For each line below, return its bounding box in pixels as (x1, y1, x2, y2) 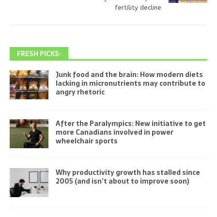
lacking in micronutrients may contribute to (56, 77, 205, 89)
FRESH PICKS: (17, 48, 61, 59)
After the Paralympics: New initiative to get (56, 118, 206, 129)
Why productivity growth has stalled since (56, 167, 200, 178)
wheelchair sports (56, 135, 118, 146)
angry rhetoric (56, 86, 105, 97)
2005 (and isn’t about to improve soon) (56, 175, 189, 186)
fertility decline (115, 3, 161, 11)
